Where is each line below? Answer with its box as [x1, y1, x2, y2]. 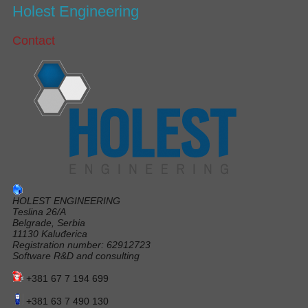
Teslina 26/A [12, 206, 66, 217]
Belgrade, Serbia [12, 217, 85, 228]
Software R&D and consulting [12, 250, 140, 261]
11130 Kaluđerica [12, 228, 87, 239]
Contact [12, 33, 55, 47]
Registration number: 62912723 [12, 239, 151, 250]
